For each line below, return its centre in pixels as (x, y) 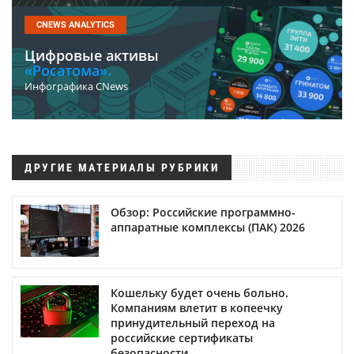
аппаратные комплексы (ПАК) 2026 (208, 227)
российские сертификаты (182, 337)
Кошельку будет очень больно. (200, 292)
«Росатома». (68, 70)
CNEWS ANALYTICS (75, 24)
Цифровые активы (92, 55)
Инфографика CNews (76, 86)
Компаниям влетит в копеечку (197, 307)
